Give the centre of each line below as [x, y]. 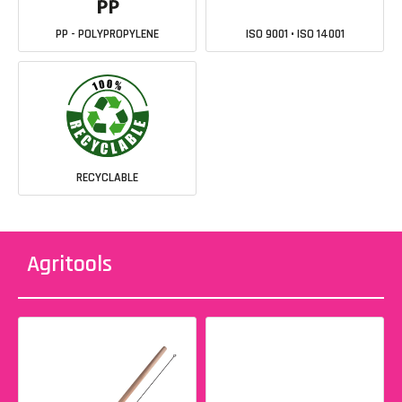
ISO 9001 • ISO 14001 [295, 34]
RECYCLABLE [107, 177]
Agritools [70, 264]
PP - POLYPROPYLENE [107, 34]
